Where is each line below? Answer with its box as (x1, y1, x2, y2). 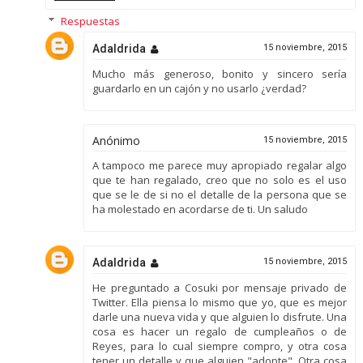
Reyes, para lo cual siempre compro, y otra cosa (92, 338, 348, 353)
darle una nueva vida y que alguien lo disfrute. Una (92, 309, 348, 324)
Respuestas (60, 13, 120, 28)
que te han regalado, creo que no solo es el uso (92, 173, 348, 188)
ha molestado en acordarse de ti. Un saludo (92, 202, 308, 217)
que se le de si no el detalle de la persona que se (92, 187, 348, 203)
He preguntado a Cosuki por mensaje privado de (92, 280, 348, 295)
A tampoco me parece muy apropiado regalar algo (92, 158, 348, 173)
